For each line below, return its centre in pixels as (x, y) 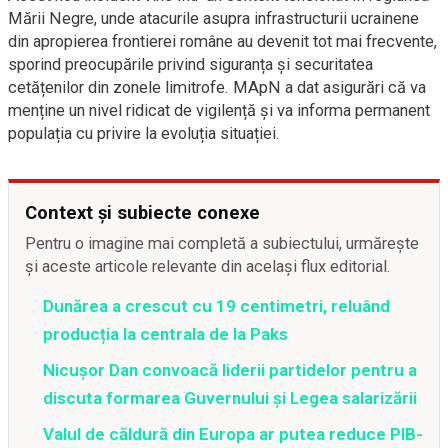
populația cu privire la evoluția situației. (144, 133)
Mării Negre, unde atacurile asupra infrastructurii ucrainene (213, 18)
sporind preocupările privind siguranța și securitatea (190, 64)
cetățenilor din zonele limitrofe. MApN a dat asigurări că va (217, 87)
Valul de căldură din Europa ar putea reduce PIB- (233, 434)
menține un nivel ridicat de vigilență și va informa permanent (219, 110)
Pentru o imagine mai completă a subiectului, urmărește (222, 243)
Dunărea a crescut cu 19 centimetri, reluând (216, 306)
